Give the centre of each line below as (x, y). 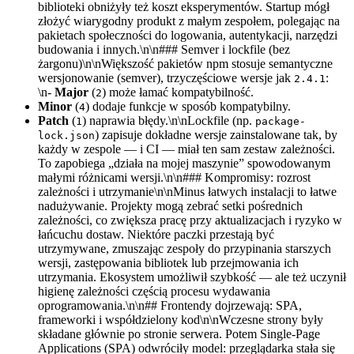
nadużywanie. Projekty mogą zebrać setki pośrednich (170, 205)
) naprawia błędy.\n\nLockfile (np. (169, 120)
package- (281, 121)
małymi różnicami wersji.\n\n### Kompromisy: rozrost (174, 177)
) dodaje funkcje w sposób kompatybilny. (188, 106)
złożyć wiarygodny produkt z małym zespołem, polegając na (189, 21)
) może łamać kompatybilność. (178, 92)
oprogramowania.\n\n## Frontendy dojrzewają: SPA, (170, 305)
